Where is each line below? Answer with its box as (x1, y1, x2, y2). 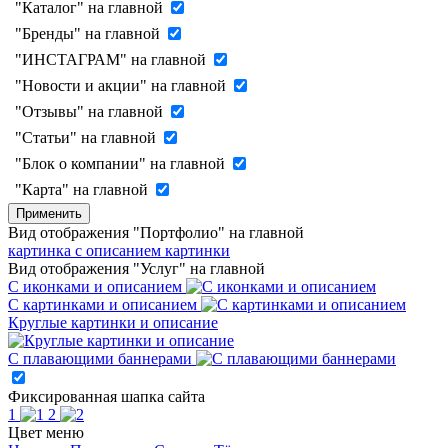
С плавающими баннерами (8, 350, 192, 367)
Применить (16, 206, 82, 221)
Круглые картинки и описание (8, 314, 218, 331)
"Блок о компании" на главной (15, 155, 225, 172)
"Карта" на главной (15, 181, 148, 198)
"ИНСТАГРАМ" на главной (15, 51, 206, 68)
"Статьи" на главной (15, 129, 156, 146)
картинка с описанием (8, 242, 161, 259)
